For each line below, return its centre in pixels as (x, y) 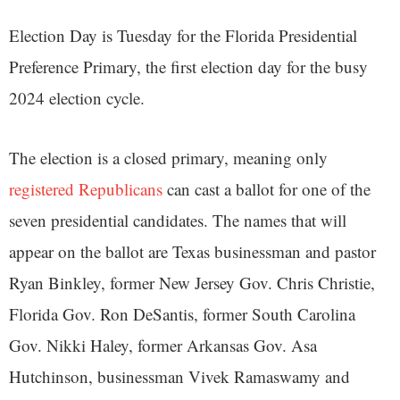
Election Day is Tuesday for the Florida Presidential (183, 35)
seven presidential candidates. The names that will (178, 220)
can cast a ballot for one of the (267, 189)
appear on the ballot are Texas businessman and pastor (192, 251)
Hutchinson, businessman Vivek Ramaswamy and (179, 376)
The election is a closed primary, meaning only (168, 158)
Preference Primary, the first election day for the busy (188, 67)
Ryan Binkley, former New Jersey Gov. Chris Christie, (192, 283)
